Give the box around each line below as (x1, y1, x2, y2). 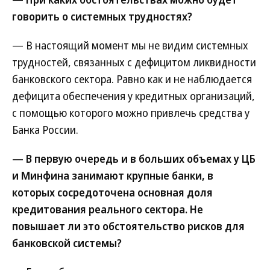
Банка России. (12, 122, 78, 137)
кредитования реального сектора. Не (12, 202, 203, 216)
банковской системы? (12, 236, 122, 250)
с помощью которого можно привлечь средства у (12, 105, 250, 120)
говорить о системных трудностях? (12, 9, 192, 24)
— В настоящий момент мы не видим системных (12, 38, 248, 52)
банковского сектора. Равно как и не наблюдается (12, 72, 252, 86)
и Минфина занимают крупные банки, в (12, 168, 213, 183)
